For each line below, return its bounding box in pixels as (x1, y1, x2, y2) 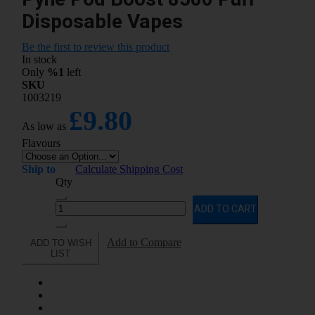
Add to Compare (107, 236, 181, 248)
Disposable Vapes (22, 7, 183, 37)
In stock (22, 53, 57, 65)
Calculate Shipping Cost (75, 162, 183, 175)
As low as (22, 120, 66, 132)
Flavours (22, 136, 60, 149)
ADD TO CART (194, 202, 257, 217)
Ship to (22, 162, 56, 175)
